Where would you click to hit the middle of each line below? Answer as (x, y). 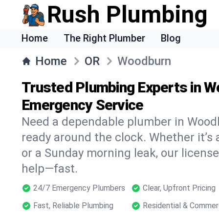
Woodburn (144, 61)
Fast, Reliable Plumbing (73, 206)
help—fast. (50, 169)
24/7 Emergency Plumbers (79, 188)
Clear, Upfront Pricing (179, 188)
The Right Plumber (104, 38)
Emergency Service (83, 105)
